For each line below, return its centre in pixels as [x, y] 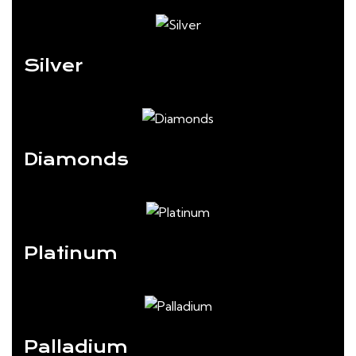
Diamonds [76, 160]
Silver [53, 66]
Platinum [71, 253]
